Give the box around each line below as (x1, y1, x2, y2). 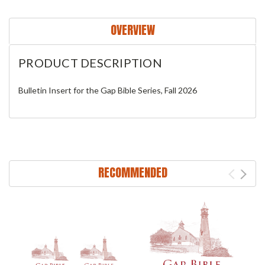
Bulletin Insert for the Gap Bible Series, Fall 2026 (18, 85, 197, 96)
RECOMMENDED (98, 163, 167, 182)
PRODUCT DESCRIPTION (18, 56, 162, 70)
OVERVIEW (110, 21, 155, 40)
